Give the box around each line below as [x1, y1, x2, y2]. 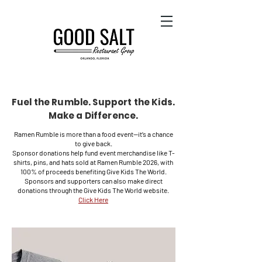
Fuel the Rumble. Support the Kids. [11, 96, 175, 108]
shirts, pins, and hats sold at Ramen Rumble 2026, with [13, 158, 173, 166]
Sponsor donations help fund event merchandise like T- [12, 149, 175, 157]
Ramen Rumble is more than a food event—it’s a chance [13, 130, 173, 138]
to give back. [74, 139, 112, 147]
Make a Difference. [48, 109, 139, 122]
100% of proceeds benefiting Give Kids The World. [20, 167, 167, 175]
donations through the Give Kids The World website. [18, 186, 169, 194]
